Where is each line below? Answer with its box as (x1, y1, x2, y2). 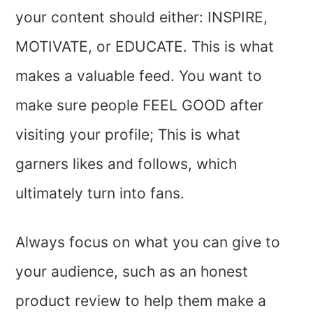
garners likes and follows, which (15, 155, 238, 173)
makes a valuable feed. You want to (15, 67, 263, 85)
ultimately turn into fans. (15, 184, 185, 203)
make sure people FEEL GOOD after (15, 96, 264, 115)
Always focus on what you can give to (15, 233, 281, 252)
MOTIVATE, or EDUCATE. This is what (15, 38, 275, 56)
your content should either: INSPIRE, (15, 8, 268, 27)
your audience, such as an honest (15, 263, 249, 281)
